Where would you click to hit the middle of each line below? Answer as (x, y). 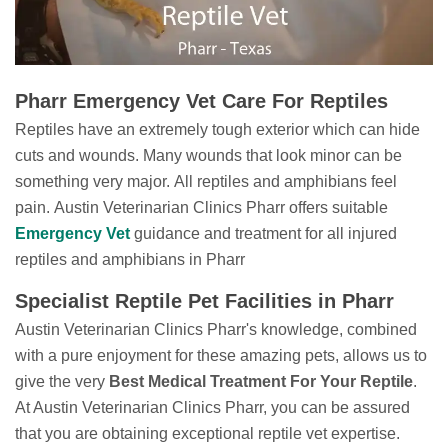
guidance (167, 234)
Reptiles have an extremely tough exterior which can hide (217, 130)
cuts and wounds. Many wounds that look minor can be (208, 156)
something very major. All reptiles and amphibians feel (206, 182)
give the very (62, 382)
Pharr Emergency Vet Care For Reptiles (201, 101)
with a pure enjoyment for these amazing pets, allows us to (221, 356)
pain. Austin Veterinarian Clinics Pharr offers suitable (201, 208)
